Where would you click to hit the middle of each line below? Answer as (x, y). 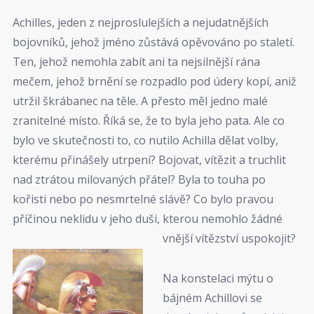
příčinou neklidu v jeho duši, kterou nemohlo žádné (148, 219)
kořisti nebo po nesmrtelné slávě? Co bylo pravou (143, 199)
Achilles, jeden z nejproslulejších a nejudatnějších (141, 23)
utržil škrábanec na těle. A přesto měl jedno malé (140, 101)
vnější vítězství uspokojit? (230, 239)
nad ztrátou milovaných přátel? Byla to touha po (139, 180)
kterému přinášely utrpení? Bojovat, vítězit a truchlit (149, 160)
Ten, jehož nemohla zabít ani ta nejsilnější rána (136, 62)
